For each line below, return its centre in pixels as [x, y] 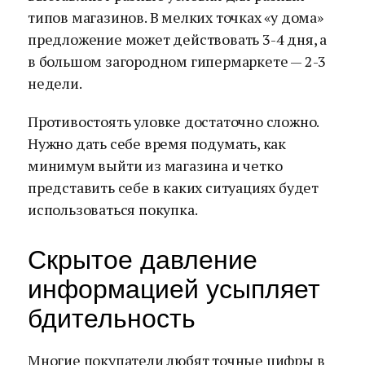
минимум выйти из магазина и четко [155, 165]
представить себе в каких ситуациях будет [173, 187]
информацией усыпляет [174, 289]
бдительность [112, 319]
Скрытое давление [143, 260]
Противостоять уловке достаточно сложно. [174, 121]
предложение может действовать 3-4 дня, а [177, 39]
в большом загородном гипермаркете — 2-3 [177, 61]
